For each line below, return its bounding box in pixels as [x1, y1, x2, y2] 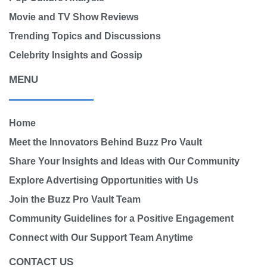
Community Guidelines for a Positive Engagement [9, 213, 234, 223]
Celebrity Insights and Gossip [9, 50, 142, 61]
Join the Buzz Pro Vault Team [9, 194, 141, 204]
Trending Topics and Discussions [9, 31, 161, 42]
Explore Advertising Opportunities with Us [9, 175, 198, 185]
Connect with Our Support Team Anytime [9, 232, 193, 243]
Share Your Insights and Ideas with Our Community [9, 156, 240, 166]
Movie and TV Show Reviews [9, 12, 139, 23]
